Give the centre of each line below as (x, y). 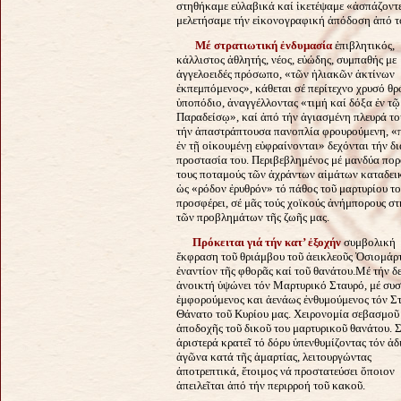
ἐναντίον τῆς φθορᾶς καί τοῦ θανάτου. (266, 270)
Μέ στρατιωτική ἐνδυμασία (265, 45)
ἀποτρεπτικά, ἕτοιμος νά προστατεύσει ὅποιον (286, 371)
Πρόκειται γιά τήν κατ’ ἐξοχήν (267, 242)
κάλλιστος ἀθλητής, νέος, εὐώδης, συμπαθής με (286, 59)
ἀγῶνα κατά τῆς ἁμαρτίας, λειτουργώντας (274, 356)
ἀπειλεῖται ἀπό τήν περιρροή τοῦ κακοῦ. (271, 385)
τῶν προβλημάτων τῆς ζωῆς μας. (253, 217)
